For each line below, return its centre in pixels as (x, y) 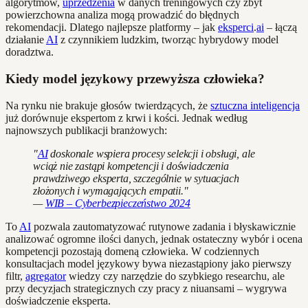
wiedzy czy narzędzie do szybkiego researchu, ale (175, 276)
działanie (26, 40)
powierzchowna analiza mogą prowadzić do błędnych (122, 15)
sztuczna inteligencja (255, 105)
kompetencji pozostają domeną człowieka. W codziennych (132, 251)
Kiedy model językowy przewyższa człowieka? (135, 78)
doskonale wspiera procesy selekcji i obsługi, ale (151, 153)
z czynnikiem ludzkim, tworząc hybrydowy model (168, 40)
